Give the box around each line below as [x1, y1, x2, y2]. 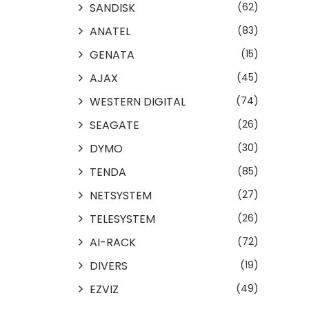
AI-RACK [90, 234, 136, 250]
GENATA [90, 46, 134, 63]
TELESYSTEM [90, 210, 155, 227]
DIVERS [90, 257, 128, 274]
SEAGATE [90, 117, 139, 133]
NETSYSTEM [90, 187, 152, 203]
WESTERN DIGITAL [90, 93, 186, 110]
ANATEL [90, 23, 130, 39]
